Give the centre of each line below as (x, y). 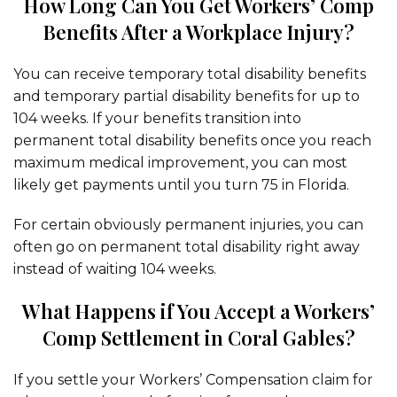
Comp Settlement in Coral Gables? (198, 338)
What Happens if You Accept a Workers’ (198, 311)
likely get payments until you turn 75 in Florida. (181, 185)
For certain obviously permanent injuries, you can (188, 225)
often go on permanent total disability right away (187, 247)
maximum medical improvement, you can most (180, 163)
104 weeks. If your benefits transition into (157, 118)
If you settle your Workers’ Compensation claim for (193, 380)
